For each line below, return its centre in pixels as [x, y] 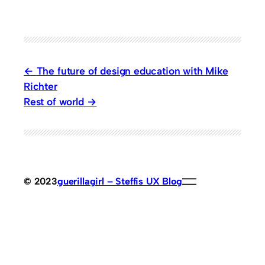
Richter [41, 86]
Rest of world [54, 101]
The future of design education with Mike [132, 70]
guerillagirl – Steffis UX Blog [119, 181]
